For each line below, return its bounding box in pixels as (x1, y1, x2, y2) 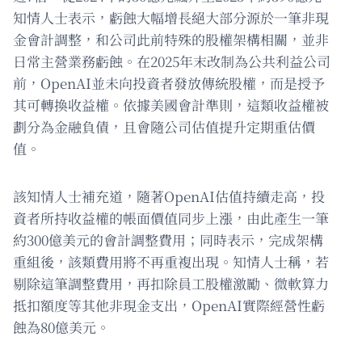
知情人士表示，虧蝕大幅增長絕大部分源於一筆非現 (13, 7, 329, 28)
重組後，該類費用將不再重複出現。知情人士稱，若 (13, 251, 329, 272)
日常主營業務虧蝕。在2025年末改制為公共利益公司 (13, 51, 330, 72)
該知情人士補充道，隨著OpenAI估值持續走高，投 (13, 186, 325, 207)
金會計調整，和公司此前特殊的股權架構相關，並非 (13, 29, 329, 50)
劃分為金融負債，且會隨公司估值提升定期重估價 (13, 116, 315, 137)
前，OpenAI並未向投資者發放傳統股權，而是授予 (13, 73, 325, 94)
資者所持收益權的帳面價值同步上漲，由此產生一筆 (13, 208, 329, 229)
